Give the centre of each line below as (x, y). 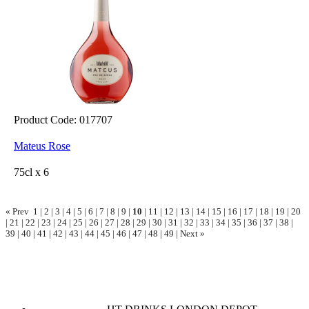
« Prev (17, 211)
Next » (192, 233)
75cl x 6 (33, 172)
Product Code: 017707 (63, 120)
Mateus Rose (42, 146)
